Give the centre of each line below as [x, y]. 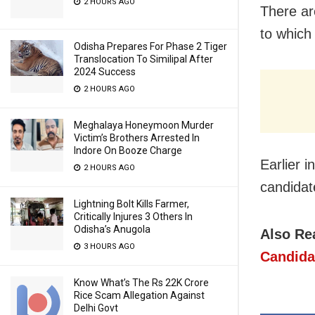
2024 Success [105, 72]
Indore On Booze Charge [128, 150]
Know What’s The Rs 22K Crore [141, 283]
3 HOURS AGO [108, 246]
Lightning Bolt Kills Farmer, [131, 204]
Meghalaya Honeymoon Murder [144, 125]
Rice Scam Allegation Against [139, 295]
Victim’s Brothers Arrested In [137, 138]
